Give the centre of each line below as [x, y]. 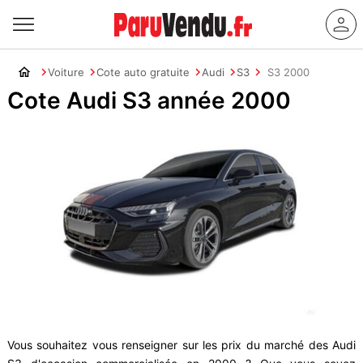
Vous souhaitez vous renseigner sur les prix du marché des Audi [181, 345]
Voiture [66, 72]
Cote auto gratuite [143, 72]
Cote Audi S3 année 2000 [149, 100]
